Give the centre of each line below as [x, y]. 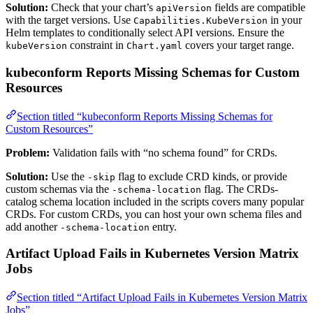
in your [285, 20]
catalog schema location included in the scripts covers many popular [155, 201]
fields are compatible [259, 8]
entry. [163, 226]
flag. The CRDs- [240, 189]
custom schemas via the [59, 189]
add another [33, 226]
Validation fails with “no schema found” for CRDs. [163, 152]
